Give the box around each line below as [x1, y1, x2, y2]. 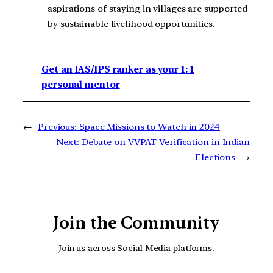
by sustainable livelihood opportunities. [48, 18, 214, 30]
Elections [194, 151, 236, 163]
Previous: [37, 121, 77, 132]
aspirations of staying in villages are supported [48, 3, 248, 15]
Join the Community [53, 212, 220, 233]
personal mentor [41, 79, 120, 90]
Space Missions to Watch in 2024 [79, 121, 220, 132]
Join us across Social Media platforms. [58, 243, 215, 253]
